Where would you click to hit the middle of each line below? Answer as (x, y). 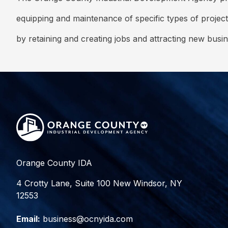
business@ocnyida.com (87, 219)
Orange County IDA (54, 163)
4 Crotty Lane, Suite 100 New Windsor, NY (99, 183)
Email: (28, 219)
